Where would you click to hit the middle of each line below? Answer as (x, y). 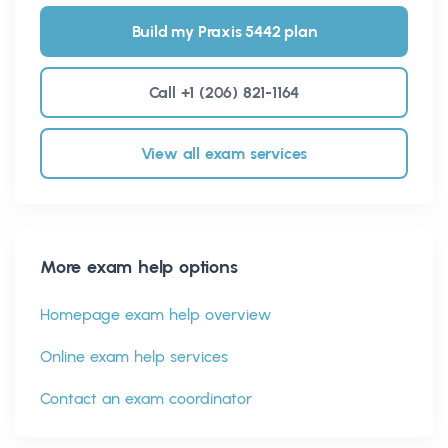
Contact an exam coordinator (146, 398)
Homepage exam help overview (155, 314)
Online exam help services (134, 356)
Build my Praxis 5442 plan (224, 31)
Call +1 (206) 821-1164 (224, 92)
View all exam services (224, 153)
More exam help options (139, 266)
